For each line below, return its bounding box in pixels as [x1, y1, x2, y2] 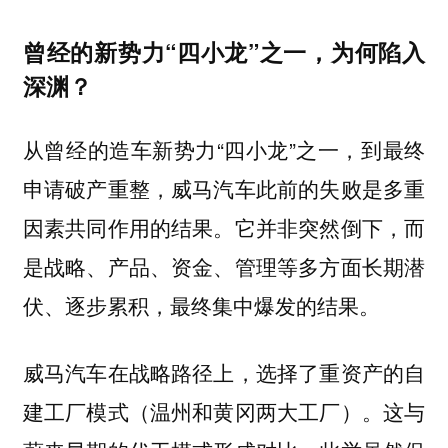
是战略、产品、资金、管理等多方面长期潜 [22, 252, 426, 282]
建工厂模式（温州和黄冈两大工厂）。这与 [22, 395, 426, 426]
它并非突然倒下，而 [234, 213, 426, 243]
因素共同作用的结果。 [22, 212, 235, 243]
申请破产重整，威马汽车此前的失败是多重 [22, 173, 426, 204]
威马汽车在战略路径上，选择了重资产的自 [22, 356, 426, 387]
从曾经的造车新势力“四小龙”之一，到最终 [22, 134, 426, 165]
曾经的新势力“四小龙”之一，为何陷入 [22, 34, 426, 68]
